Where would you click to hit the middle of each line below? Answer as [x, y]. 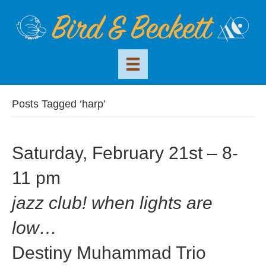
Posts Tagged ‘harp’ [59, 104]
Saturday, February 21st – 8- [125, 153]
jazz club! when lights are [112, 203]
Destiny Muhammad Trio [109, 253]
